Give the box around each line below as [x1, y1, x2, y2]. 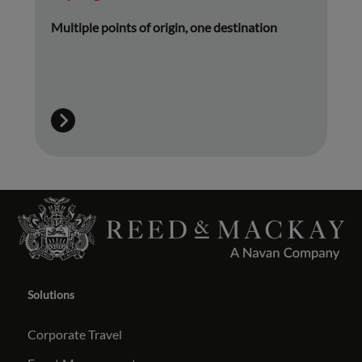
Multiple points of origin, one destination [50, 19, 277, 35]
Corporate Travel [27, 326, 123, 342]
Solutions [27, 287, 75, 301]
